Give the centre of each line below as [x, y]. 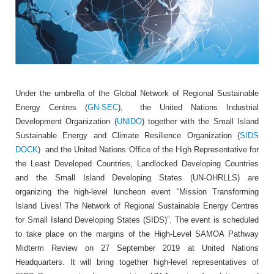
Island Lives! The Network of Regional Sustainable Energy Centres [137, 206]
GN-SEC [103, 107]
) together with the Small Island [200, 121]
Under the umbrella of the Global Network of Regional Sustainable [137, 93]
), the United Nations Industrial [188, 107]
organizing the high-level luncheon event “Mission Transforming [137, 191]
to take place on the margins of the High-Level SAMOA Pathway [137, 234]
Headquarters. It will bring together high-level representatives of [137, 262]
